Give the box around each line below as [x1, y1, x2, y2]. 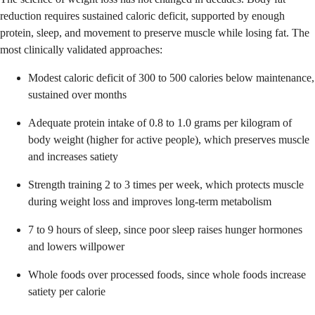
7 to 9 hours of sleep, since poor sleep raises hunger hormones [28, 223, 302, 236]
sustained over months [28, 88, 127, 101]
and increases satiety [28, 150, 118, 162]
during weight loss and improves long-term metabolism [28, 195, 271, 207]
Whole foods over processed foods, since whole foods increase [28, 268, 306, 281]
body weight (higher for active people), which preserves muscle [28, 133, 309, 146]
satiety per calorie [28, 285, 105, 297]
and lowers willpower [28, 240, 124, 252]
